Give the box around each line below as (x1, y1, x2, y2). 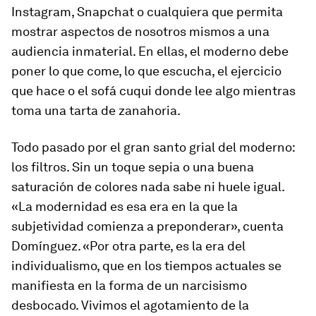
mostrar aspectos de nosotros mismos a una (11, 24, 269, 39)
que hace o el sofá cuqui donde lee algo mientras (11, 83, 296, 98)
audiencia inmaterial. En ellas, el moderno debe (11, 44, 288, 59)
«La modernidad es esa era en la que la (11, 199, 238, 214)
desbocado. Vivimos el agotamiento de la (11, 298, 249, 312)
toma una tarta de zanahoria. (11, 103, 181, 118)
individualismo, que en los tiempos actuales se (11, 258, 281, 273)
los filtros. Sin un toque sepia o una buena (11, 159, 254, 174)
